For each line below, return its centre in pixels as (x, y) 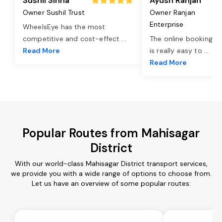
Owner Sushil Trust (54, 12)
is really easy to (177, 50)
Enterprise (167, 24)
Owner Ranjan (172, 12)
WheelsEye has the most (64, 27)
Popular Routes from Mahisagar (111, 133)
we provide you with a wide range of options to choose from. (111, 173)
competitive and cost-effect (72, 38)
